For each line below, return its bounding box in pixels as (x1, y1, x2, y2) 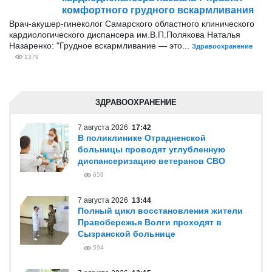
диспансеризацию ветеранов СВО (78, 156, 225, 166)
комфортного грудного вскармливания (62, 5, 254, 15)
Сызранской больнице (78, 229, 175, 239)
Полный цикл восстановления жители (78, 206, 243, 216)
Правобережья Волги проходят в (78, 217, 222, 227)
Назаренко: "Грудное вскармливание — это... (9, 41, 192, 50)
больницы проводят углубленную (78, 144, 225, 154)
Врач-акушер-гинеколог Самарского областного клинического (9, 19, 254, 29)
